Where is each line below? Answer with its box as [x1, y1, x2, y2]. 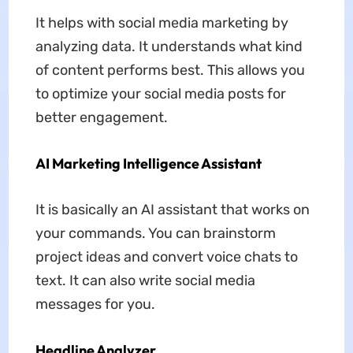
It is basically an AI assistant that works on [35, 200, 310, 218]
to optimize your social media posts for [35, 84, 286, 102]
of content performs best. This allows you [35, 61, 305, 79]
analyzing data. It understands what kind [35, 37, 303, 55]
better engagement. [35, 108, 168, 126]
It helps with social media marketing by [35, 13, 288, 32]
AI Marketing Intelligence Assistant [35, 154, 262, 173]
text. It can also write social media [35, 271, 255, 289]
